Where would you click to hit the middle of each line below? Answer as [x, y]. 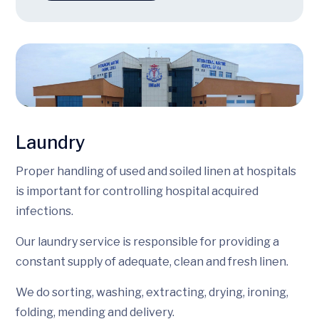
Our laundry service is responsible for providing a [147, 241]
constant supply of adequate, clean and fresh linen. [152, 261]
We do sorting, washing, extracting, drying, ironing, [152, 292]
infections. [45, 211]
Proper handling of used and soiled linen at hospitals [156, 171]
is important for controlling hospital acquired [137, 191]
